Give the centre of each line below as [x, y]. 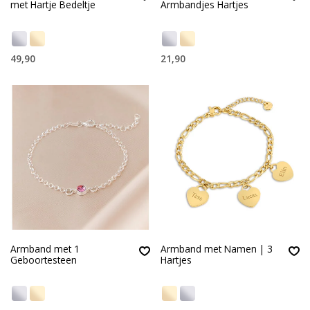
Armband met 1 [45, 248]
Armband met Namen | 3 [216, 248]
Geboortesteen [44, 259]
